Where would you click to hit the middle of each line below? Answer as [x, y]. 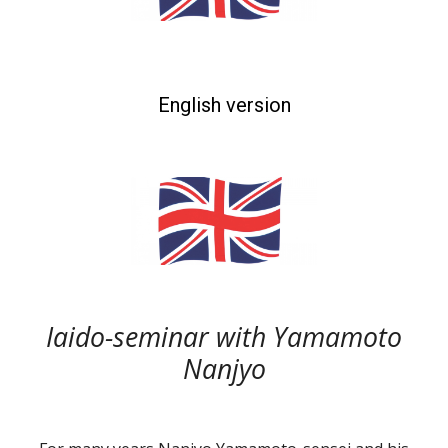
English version [224, 105]
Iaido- [79, 337]
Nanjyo [224, 369]
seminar [161, 337]
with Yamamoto [305, 337]
